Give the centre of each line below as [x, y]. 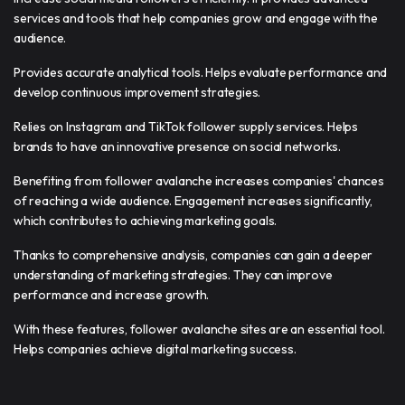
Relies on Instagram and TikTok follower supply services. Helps [186, 126]
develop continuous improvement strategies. [137, 92]
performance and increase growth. [112, 294]
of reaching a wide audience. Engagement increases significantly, [193, 200]
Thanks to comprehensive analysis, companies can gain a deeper [193, 254]
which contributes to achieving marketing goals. [146, 220]
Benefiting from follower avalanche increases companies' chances [199, 180]
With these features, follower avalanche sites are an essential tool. [199, 329]
